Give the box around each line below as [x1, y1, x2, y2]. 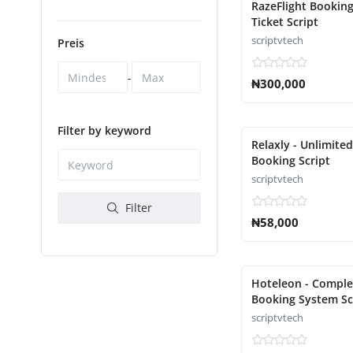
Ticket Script [251, 14, 318, 29]
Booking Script [251, 153, 330, 168]
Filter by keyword [58, 123, 151, 139]
